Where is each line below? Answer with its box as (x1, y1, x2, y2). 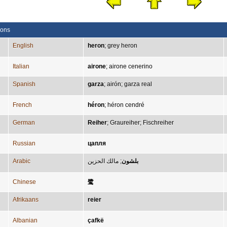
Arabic (13, 158, 30, 165)
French (13, 101, 32, 108)
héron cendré (107, 101, 144, 108)
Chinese (13, 178, 36, 185)
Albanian (13, 217, 37, 224)
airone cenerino (109, 63, 153, 70)
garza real (124, 81, 152, 88)
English (13, 42, 33, 49)
